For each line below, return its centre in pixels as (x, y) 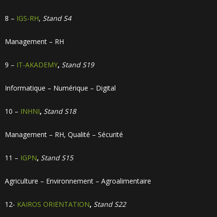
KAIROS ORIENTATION (53, 204)
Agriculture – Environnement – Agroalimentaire (78, 181)
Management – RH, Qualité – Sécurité (64, 134)
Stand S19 (78, 65)
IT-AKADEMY (37, 65)
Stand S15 (57, 158)
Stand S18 (60, 111)
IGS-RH (28, 18)
